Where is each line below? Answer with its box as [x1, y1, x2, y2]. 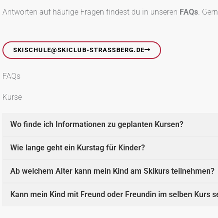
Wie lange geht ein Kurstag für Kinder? [10, 143, 145, 152]
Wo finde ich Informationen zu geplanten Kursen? [10, 119, 183, 129]
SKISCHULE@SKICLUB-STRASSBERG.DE [13, 46, 145, 54]
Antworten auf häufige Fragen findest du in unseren [2, 7, 180, 17]
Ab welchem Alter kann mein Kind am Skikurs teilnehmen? [10, 166, 215, 176]
